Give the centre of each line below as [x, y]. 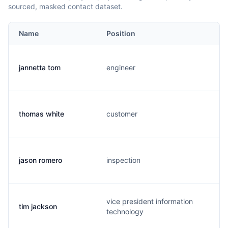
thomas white [41, 114]
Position [121, 33]
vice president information [150, 201]
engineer [121, 67]
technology [125, 211]
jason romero [40, 160]
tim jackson [38, 206]
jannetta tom [40, 67]
